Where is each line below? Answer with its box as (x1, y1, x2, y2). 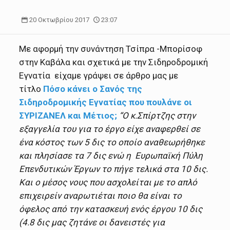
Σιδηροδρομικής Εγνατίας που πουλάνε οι (19, 97, 193, 108)
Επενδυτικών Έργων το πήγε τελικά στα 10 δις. (19, 164, 208, 175)
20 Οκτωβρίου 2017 (29, 16, 89, 24)
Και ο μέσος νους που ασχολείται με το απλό (19, 177, 198, 188)
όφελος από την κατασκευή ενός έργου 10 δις (19, 204, 203, 215)
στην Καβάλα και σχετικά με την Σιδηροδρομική (19, 57, 208, 68)
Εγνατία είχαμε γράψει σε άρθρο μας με (19, 70, 179, 81)
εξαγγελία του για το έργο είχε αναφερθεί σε (19, 124, 201, 135)
